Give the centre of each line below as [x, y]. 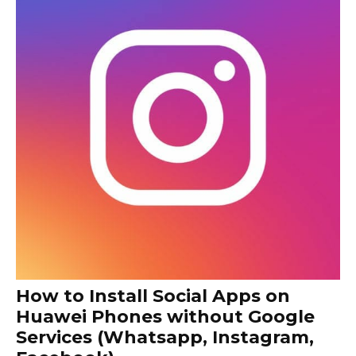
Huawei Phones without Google [165, 316]
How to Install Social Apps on [153, 296]
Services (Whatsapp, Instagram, [165, 337]
